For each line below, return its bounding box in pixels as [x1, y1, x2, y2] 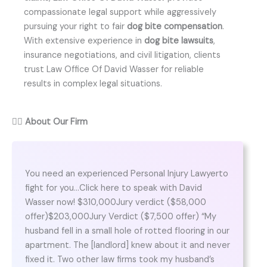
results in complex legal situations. [24, 77, 162, 89]
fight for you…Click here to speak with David [24, 182, 202, 194]
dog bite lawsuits [144, 35, 213, 46]
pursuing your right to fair [24, 20, 127, 32]
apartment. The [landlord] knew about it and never [24, 240, 230, 252]
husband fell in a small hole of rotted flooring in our [24, 225, 229, 237]
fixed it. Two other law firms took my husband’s [24, 254, 215, 266]
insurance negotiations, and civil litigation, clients [24, 49, 221, 61]
